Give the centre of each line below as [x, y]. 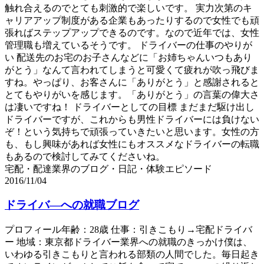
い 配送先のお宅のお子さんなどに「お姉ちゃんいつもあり [128, 58]
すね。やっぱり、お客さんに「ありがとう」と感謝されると [132, 82]
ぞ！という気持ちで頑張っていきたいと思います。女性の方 [132, 132]
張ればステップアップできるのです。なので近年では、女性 [132, 33]
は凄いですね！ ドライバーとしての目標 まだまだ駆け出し [130, 107]
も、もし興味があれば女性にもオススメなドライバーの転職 [132, 144]
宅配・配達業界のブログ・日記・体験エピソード [108, 169]
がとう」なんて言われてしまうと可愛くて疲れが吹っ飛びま [132, 70]
